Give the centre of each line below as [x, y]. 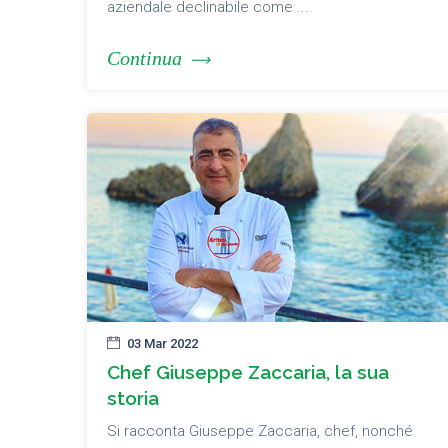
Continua [144, 58]
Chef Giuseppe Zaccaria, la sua [248, 371]
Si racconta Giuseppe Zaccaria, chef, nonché [260, 430]
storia [133, 397]
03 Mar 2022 [162, 343]
